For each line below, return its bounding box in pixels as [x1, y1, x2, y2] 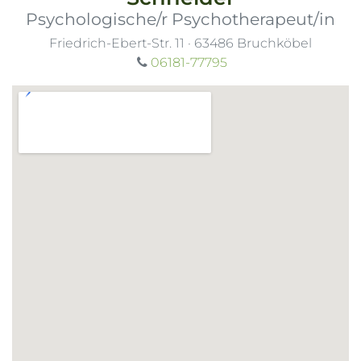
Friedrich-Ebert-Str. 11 [49, 35, 188, 52]
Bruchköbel [237, 35, 312, 52]
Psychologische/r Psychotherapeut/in [26, 8, 335, 29]
